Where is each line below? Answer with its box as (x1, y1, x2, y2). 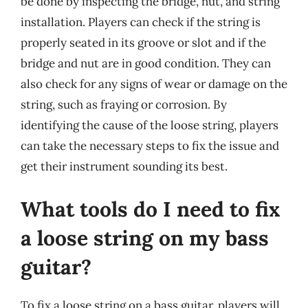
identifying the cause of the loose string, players (21, 118, 278, 133)
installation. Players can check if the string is (21, 14, 261, 30)
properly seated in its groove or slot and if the (21, 35, 266, 50)
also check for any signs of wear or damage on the (21, 76, 287, 91)
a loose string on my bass (21, 224, 269, 251)
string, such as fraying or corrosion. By (21, 97, 227, 112)
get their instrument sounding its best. (21, 159, 228, 174)
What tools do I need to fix (21, 195, 280, 222)
